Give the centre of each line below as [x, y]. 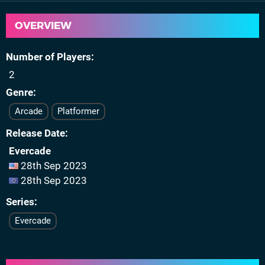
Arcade [29, 111]
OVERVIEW [43, 25]
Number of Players [49, 57]
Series [20, 202]
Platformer [78, 111]
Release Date [35, 133]
